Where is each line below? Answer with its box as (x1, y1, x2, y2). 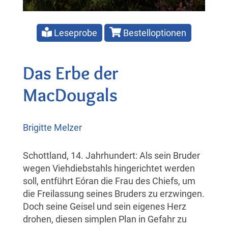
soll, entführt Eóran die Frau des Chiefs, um (23, 175, 195, 186)
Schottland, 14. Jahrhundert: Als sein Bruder (23, 150, 200, 161)
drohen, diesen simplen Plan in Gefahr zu (23, 213, 187, 224)
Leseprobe (52, 27, 98, 38)
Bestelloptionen (121, 27, 186, 38)
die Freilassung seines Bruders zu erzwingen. (23, 188, 205, 199)
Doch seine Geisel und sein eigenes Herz (23, 201, 186, 212)
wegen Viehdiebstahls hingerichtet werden (23, 162, 195, 174)
